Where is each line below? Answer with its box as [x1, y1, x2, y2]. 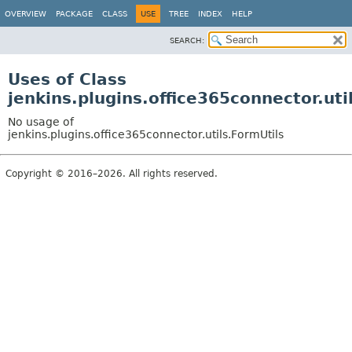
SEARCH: [170, 36, 204, 45]
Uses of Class [8, 70, 126, 89]
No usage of [8, 115, 74, 128]
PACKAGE [56, 9, 93, 18]
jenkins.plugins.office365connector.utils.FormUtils [8, 128, 284, 141]
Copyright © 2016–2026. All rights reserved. [5, 168, 218, 179]
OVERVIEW [5, 9, 46, 18]
